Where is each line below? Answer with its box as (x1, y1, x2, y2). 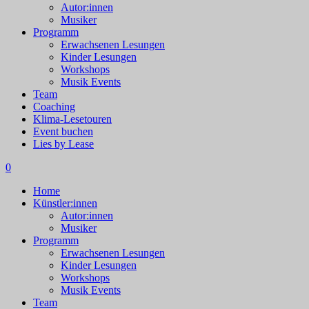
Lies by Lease (33, 138, 94, 150)
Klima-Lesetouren (33, 113, 112, 125)
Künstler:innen (33, 197, 97, 209)
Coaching (33, 101, 75, 112)
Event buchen (33, 126, 93, 137)
